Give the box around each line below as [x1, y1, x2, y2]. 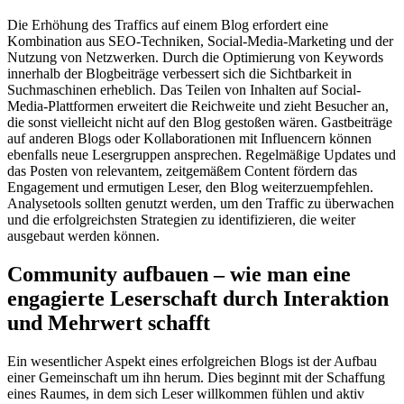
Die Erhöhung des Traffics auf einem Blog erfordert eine [7, 17, 328, 33]
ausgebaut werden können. [7, 228, 160, 244]
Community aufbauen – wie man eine [7, 262, 351, 287]
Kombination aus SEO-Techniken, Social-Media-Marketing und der [7, 33, 393, 50]
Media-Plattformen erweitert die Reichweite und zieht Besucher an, [7, 98, 389, 115]
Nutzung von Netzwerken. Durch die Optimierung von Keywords [7, 50, 383, 66]
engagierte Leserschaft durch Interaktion [7, 287, 389, 311]
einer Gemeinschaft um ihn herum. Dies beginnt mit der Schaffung [7, 370, 385, 386]
